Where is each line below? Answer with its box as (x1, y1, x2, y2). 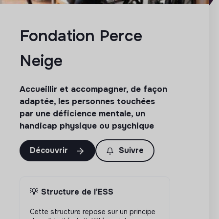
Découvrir (30, 145, 70, 155)
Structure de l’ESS (41, 186, 113, 197)
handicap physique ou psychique (20, 120, 154, 131)
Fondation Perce (20, 25, 142, 46)
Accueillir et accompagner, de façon (20, 84, 167, 94)
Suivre (119, 145, 144, 155)
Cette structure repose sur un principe (30, 207, 155, 216)
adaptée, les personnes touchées (20, 96, 155, 107)
